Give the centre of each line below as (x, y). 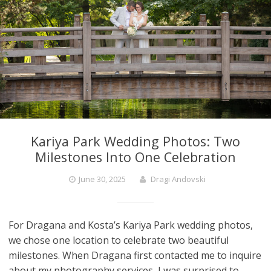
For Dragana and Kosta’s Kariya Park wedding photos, (131, 225)
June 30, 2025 (102, 179)
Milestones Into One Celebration (135, 157)
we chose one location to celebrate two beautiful (119, 240)
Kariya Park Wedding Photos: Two (135, 142)
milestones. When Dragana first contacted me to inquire (135, 256)
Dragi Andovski (178, 179)
